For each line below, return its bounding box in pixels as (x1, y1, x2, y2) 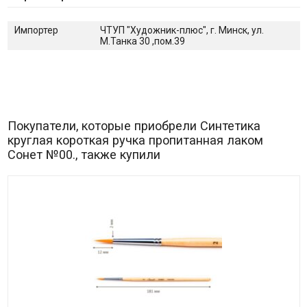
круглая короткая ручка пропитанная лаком (7, 132, 263, 147)
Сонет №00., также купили (7, 147, 160, 162)
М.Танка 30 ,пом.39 (99, 35, 185, 47)
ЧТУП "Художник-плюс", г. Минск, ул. (99, 24, 264, 36)
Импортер (14, 24, 58, 36)
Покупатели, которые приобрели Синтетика (7, 118, 260, 133)
